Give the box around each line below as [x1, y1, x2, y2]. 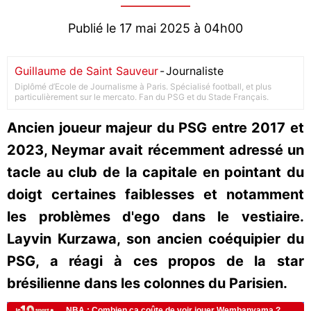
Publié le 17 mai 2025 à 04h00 [68, 21, 243, 35]
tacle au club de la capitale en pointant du [7, 164, 304, 180]
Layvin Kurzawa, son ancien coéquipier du [7, 230, 304, 247]
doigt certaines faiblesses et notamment [7, 186, 304, 203]
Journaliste [166, 64, 224, 78]
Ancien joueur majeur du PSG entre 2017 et [7, 119, 304, 136]
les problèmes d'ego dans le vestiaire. [7, 208, 304, 225]
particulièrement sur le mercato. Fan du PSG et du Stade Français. [15, 92, 269, 102]
